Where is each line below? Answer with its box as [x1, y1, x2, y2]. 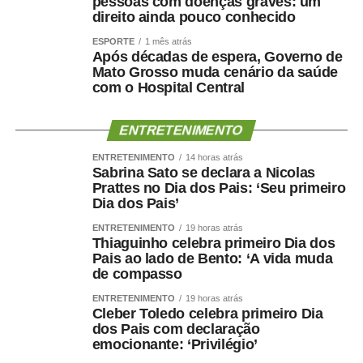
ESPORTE [92, 36, 135, 46]
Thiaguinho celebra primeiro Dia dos [92, 234, 335, 251]
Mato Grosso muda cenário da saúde [92, 63, 339, 80]
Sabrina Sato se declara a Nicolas [92, 164, 316, 181]
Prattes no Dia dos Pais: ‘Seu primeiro [92, 179, 346, 196]
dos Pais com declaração [92, 320, 260, 337]
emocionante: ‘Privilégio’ [92, 335, 258, 352]
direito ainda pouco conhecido [92, 8, 296, 25]
